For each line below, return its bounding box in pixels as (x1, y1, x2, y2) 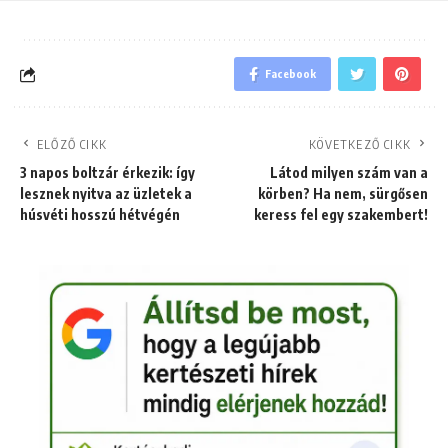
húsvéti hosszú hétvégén (20, 206, 180, 224)
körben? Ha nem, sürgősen (258, 185, 428, 203)
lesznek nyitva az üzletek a (20, 185, 192, 203)
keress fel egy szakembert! (254, 206, 428, 224)
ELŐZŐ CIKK (37, 137, 107, 153)
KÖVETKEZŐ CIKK (309, 137, 411, 153)
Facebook (265, 67, 316, 81)
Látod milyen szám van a (270, 164, 428, 182)
